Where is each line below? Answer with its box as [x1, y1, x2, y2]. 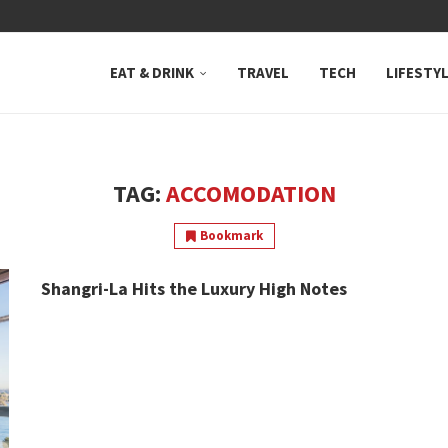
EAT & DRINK [110, 63, 194, 82]
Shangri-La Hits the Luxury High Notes [41, 277, 347, 301]
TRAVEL [237, 63, 289, 82]
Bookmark [199, 227, 263, 244]
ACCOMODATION [165, 178, 336, 209]
